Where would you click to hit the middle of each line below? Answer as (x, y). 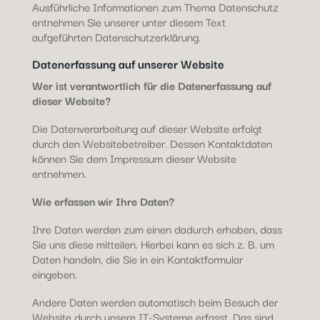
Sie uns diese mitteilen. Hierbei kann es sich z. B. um (153, 244)
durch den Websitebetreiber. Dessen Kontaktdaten (152, 143)
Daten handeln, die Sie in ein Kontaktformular (137, 259)
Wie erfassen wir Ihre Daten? (103, 201)
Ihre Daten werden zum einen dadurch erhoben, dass (157, 229)
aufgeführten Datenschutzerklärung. (116, 36)
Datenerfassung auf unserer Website (128, 64)
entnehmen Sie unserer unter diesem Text (129, 21)
